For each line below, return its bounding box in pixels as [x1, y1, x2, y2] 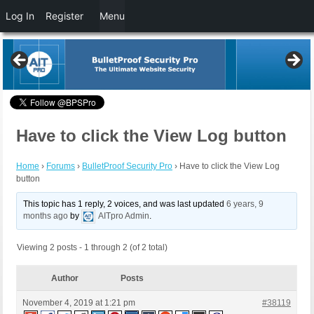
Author [50, 273, 78, 284]
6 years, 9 [226, 199, 264, 210]
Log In [6, 10, 34, 22]
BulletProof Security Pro [82, 161, 172, 172]
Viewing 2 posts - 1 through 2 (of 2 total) [17, 243, 168, 253]
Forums [46, 161, 75, 172]
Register [46, 10, 83, 22]
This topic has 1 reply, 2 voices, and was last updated [23, 199, 227, 210]
